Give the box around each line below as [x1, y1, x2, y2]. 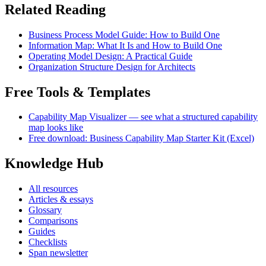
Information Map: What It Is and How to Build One [28, 40, 222, 50]
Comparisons [28, 216, 78, 226]
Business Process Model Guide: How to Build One [28, 29, 220, 40]
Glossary [28, 205, 62, 216]
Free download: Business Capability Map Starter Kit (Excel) [28, 133, 254, 144]
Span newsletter [28, 248, 88, 258]
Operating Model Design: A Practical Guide [28, 50, 192, 61]
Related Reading [5, 1, 106, 17]
